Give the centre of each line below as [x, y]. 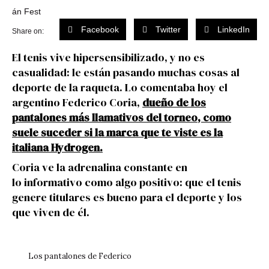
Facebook [100, 29]
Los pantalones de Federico [80, 256]
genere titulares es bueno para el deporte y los [127, 197]
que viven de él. [51, 212]
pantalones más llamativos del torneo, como [122, 117]
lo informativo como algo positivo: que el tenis [127, 182]
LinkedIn [234, 29]
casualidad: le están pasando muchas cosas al [126, 72]
